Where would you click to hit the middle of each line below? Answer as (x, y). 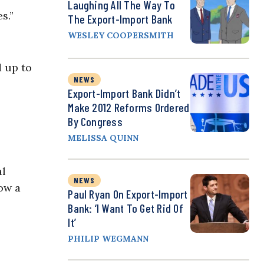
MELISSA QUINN (103, 138)
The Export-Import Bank (120, 19)
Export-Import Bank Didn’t (124, 93)
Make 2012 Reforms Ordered (129, 108)
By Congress (95, 122)
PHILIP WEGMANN (108, 239)
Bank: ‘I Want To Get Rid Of (126, 208)
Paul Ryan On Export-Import (128, 194)
